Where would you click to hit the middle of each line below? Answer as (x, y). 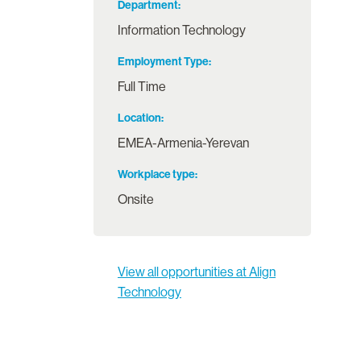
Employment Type (163, 62)
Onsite (136, 199)
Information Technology (182, 30)
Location (139, 118)
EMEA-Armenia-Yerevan (183, 143)
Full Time (142, 86)
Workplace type (156, 175)
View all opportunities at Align (197, 272)
